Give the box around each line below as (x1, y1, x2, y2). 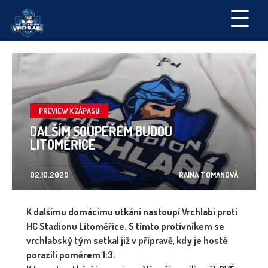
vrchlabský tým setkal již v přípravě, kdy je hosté (26, 234, 228, 247)
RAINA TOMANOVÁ (179, 170, 238, 180)
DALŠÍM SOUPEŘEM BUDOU (30, 123, 172, 140)
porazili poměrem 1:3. (26, 249, 115, 261)
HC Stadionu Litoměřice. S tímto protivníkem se (26, 220, 224, 233)
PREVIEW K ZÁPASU (39, 106, 99, 116)
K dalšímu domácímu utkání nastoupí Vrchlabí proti (26, 206, 237, 218)
